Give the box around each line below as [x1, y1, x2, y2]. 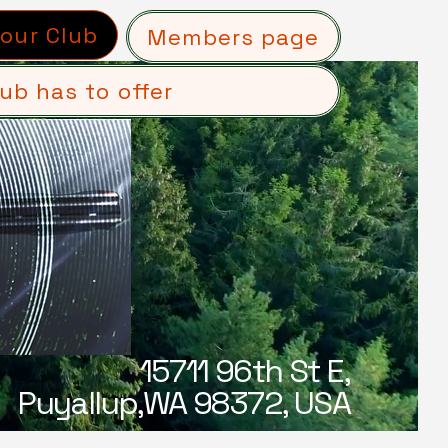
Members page [147, 23, 320, 51]
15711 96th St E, [139, 351, 350, 391]
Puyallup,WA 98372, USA [17, 383, 350, 423]
